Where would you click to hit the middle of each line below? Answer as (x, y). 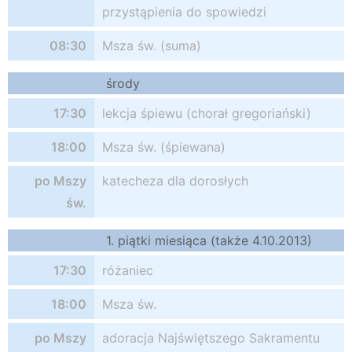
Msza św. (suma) (152, 46)
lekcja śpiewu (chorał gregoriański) (207, 113)
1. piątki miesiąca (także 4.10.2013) (209, 240)
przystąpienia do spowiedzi (184, 12)
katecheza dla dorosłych (175, 181)
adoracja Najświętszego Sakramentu (211, 338)
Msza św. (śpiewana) (164, 147)
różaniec (128, 270)
